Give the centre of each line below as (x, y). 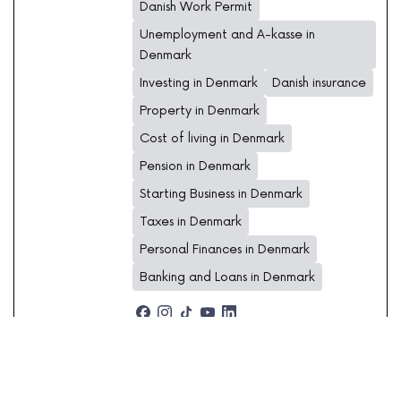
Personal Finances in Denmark (225, 250)
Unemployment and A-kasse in (227, 35)
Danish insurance (319, 83)
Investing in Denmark (199, 83)
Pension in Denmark (195, 166)
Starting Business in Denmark (221, 194)
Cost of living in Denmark (212, 139)
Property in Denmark (200, 111)
